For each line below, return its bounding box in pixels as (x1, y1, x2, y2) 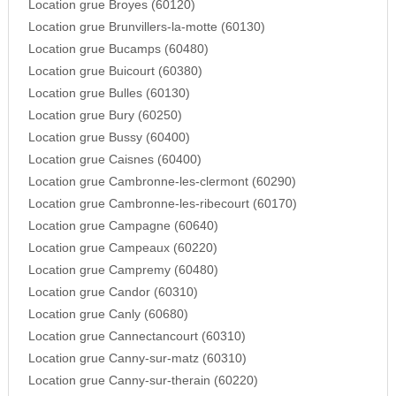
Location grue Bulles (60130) (27, 87, 190, 101)
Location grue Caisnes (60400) (27, 153, 202, 167)
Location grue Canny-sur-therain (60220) (27, 374, 258, 388)
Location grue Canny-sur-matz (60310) (27, 352, 247, 366)
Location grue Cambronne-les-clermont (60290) (27, 175, 296, 189)
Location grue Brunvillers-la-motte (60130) (27, 20, 265, 34)
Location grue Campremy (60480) (27, 263, 218, 278)
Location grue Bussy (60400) (27, 131, 190, 145)
